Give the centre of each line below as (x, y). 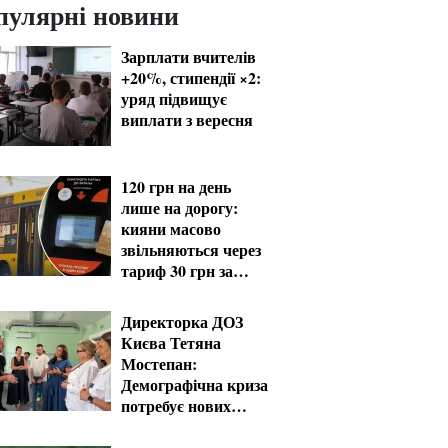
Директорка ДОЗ (182, 321)
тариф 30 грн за (177, 270)
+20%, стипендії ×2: (191, 77)
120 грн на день (176, 186)
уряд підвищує (174, 98)
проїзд (143, 291)
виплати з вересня (187, 119)
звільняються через (191, 249)
